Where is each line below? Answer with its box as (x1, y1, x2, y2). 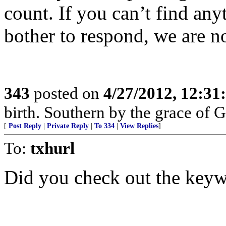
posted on (30, 84, 103, 102)
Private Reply (47, 122, 89, 130)
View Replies (120, 122, 158, 130)
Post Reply (9, 122, 41, 130)
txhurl (30, 139, 75, 157)
